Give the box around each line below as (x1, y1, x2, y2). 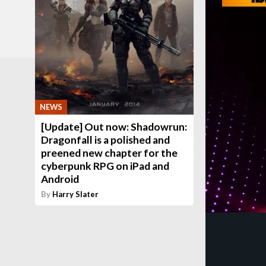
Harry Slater (52, 189, 99, 199)
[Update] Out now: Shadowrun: (41, 120, 188, 133)
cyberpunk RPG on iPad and (41, 159, 170, 172)
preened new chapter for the (41, 146, 178, 159)
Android (41, 172, 80, 185)
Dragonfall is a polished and (41, 133, 170, 146)
